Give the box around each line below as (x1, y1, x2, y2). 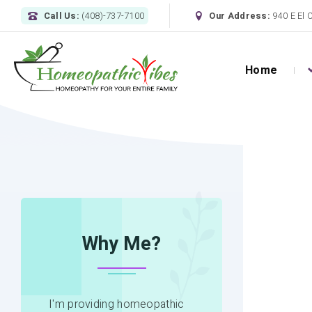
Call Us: (43, 9, 82, 22)
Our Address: (209, 9, 273, 22)
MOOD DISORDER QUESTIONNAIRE (73, 108, 276, 121)
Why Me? (82, 229, 161, 258)
